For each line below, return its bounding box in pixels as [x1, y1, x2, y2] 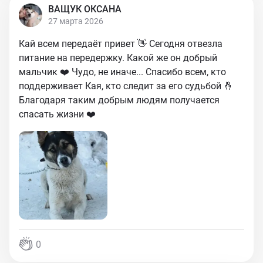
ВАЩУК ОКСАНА [48, 4, 122, 15]
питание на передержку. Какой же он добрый [19, 52, 217, 63]
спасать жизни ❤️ [19, 109, 96, 120]
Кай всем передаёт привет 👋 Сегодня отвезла [19, 38, 222, 49]
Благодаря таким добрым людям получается [19, 95, 220, 106]
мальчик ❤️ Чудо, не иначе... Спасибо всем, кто [19, 66, 226, 77]
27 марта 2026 [48, 16, 103, 26]
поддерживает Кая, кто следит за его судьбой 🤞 [19, 80, 233, 92]
